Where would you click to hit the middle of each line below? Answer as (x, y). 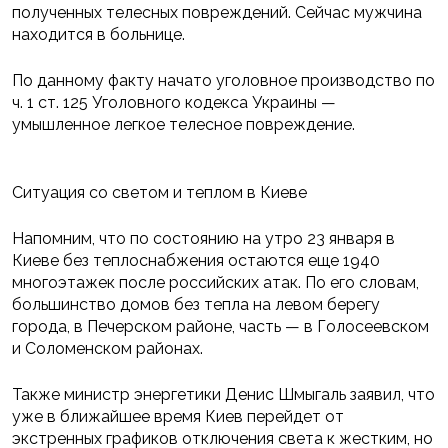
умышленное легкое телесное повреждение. (183, 125)
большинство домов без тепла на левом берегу (196, 305)
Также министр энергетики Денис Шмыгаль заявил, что (223, 395)
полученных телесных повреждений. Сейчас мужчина (217, 13)
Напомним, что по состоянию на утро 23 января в (203, 239)
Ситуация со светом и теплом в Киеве (159, 193)
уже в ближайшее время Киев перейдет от (178, 417)
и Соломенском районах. (107, 349)
